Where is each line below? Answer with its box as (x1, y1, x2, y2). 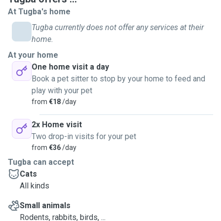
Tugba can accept (8, 157, 74, 167)
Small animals (20, 201, 71, 210)
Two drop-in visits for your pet (32, 132, 136, 141)
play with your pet (32, 86, 92, 95)
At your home (8, 50, 58, 60)
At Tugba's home (8, 7, 71, 16)
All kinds (20, 181, 49, 190)
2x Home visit (32, 120, 82, 129)
